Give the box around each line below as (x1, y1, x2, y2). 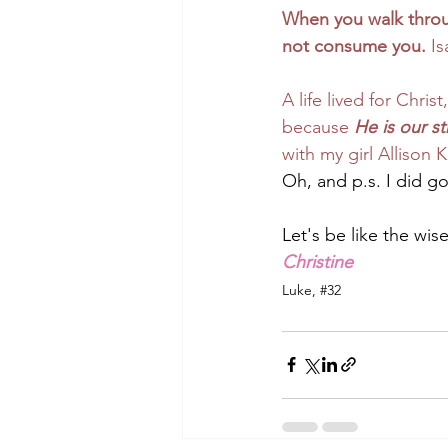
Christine (282, 250, 353, 273)
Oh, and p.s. (282, 169, 386, 192)
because (282, 115, 354, 138)
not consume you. (282, 34, 431, 57)
